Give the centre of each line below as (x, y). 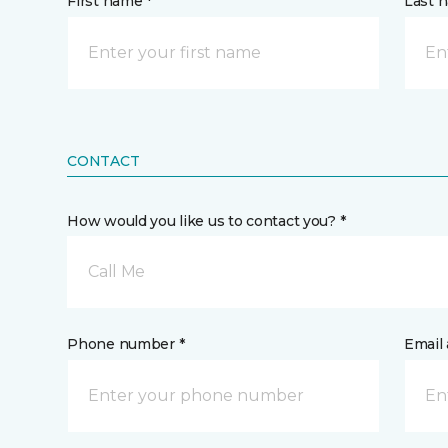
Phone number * (126, 344)
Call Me (116, 271)
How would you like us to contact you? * (206, 221)
